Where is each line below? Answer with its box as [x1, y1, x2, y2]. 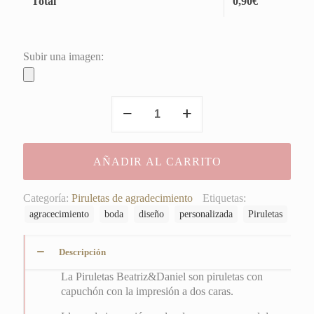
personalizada [179, 207, 233, 219]
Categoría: [23, 191, 71, 204]
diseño [139, 207, 164, 219]
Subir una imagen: [23, 50, 104, 62]
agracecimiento [29, 207, 89, 219]
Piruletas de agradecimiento [71, 191, 193, 204]
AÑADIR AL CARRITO [93, 155, 221, 168]
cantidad [111, 125, 148, 138]
